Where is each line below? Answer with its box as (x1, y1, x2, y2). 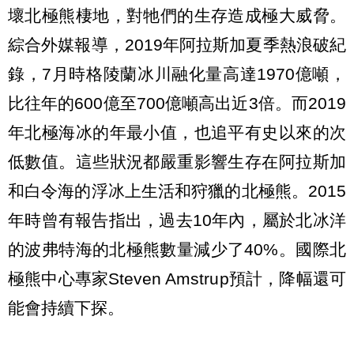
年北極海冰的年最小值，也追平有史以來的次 (8, 122, 346, 141)
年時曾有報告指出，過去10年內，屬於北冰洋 (8, 210, 346, 229)
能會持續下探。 (8, 298, 124, 317)
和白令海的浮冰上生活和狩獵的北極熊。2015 (8, 181, 346, 200)
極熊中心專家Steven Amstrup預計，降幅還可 (8, 269, 346, 288)
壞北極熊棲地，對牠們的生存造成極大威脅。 (8, 6, 346, 24)
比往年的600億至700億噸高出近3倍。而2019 (8, 93, 346, 112)
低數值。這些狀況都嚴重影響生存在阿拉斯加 (8, 152, 346, 171)
